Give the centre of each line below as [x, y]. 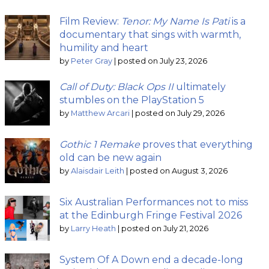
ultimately [200, 87]
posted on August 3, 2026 [179, 171]
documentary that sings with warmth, [150, 35]
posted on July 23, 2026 [162, 61]
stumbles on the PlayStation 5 [132, 100]
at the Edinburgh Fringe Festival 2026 [151, 216]
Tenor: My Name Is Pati [175, 22]
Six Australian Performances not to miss [154, 202]
